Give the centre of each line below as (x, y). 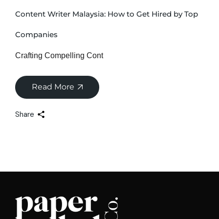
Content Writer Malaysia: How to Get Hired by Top (107, 14)
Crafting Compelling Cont (59, 55)
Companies (37, 34)
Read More (53, 87)
